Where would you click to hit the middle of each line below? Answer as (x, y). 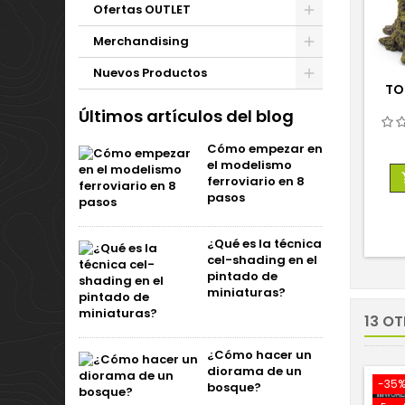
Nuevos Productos (150, 73)
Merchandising (141, 41)
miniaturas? (246, 292)
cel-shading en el (262, 260)
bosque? (234, 387)
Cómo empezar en (265, 149)
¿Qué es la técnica (264, 244)
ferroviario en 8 (256, 181)
